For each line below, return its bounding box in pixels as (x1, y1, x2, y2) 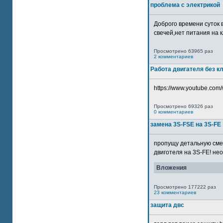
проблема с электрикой (150, 1, 220, 8)
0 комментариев (154, 109, 193, 114)
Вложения (156, 164, 187, 171)
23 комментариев (154, 190, 196, 195)
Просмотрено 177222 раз (154, 184, 216, 190)
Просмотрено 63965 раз (154, 48, 213, 54)
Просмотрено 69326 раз (154, 104, 213, 109)
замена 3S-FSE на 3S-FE (150, 121, 221, 128)
